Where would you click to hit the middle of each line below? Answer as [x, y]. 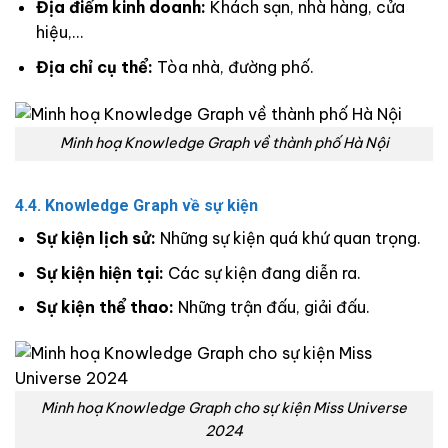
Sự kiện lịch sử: [95, 238]
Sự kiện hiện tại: [99, 272]
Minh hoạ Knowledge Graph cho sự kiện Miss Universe [224, 407]
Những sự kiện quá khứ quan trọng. [288, 238]
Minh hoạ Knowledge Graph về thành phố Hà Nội [224, 143]
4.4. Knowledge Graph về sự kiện [136, 206]
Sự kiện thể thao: [104, 307]
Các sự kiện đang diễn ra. [262, 272]
